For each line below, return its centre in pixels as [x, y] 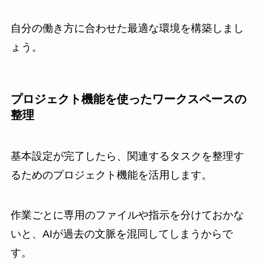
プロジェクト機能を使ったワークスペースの [128, 99]
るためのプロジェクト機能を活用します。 [111, 175]
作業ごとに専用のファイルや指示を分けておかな [127, 215]
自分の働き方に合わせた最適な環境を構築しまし [127, 29]
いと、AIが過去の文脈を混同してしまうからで [121, 234]
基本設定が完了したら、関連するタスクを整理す [127, 156]
